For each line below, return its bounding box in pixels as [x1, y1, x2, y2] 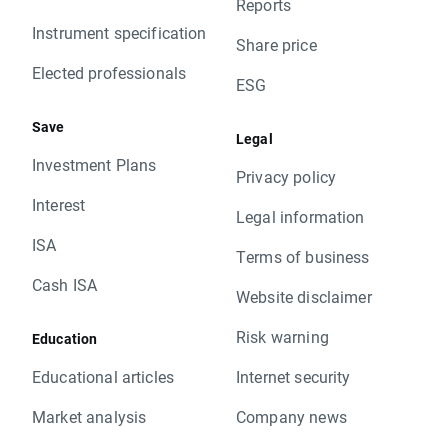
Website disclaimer [236, 286, 372, 308]
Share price [236, 34, 317, 56]
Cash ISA [32, 274, 98, 296]
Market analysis [32, 406, 147, 428]
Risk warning [236, 326, 329, 348]
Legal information [236, 206, 365, 228]
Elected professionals [32, 62, 187, 84]
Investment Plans [32, 154, 157, 176]
